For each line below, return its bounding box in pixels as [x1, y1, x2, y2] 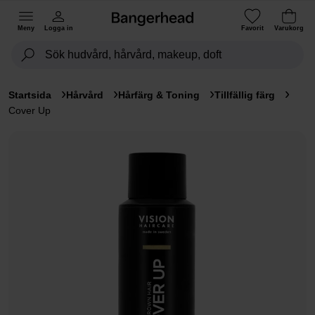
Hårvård [66, 89, 103, 101]
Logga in [44, 24, 73, 32]
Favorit [241, 24, 264, 32]
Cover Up [8, 105, 51, 116]
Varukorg [274, 24, 304, 32]
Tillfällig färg [214, 89, 275, 101]
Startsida [8, 89, 51, 101]
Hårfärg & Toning [118, 89, 200, 101]
